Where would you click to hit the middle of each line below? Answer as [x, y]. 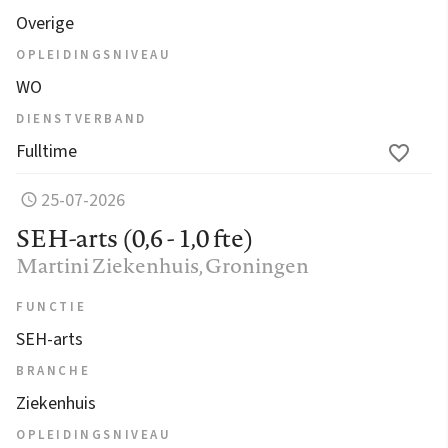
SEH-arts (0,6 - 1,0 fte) [135, 237]
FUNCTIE [51, 306]
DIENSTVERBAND [81, 118]
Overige [45, 23]
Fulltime [46, 151]
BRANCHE [53, 370]
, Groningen [254, 265]
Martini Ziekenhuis [107, 265]
